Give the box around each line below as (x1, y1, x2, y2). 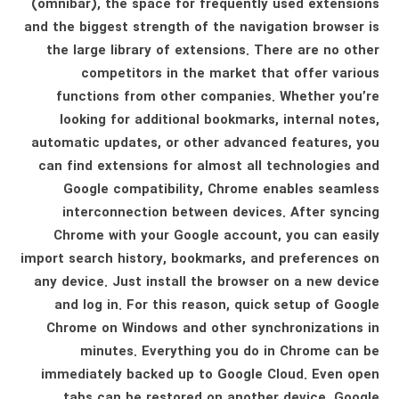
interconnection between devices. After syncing (61, 202, 379, 224)
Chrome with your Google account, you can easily (53, 225, 379, 247)
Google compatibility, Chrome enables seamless (62, 179, 379, 200)
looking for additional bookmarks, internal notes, (59, 110, 379, 131)
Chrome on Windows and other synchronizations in (45, 318, 379, 339)
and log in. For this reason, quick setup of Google (53, 295, 379, 316)
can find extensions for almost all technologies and (37, 156, 379, 177)
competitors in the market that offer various (80, 63, 379, 85)
